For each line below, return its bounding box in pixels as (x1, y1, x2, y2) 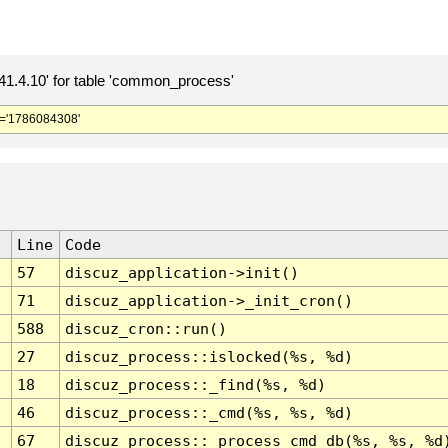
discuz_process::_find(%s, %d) (64, 376, 326, 394)
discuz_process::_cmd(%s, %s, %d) (64, 404, 353, 422)
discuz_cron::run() (64, 320, 227, 338)
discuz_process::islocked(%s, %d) (64, 348, 353, 366)
